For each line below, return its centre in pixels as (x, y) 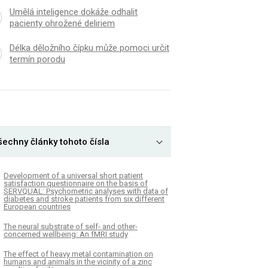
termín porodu (37, 60)
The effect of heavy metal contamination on (78, 254)
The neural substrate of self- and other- (71, 226)
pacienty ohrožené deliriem (62, 24)
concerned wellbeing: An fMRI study (66, 234)
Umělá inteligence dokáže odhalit (73, 12)
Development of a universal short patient (73, 175)
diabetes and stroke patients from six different (84, 199)
